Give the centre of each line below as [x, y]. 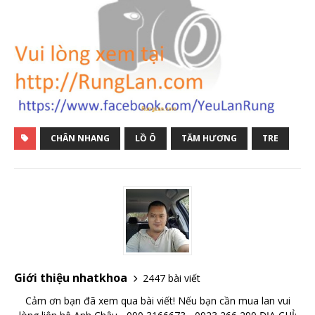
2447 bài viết [172, 278]
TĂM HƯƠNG [209, 139]
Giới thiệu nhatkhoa [71, 278]
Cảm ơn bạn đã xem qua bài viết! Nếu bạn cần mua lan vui [157, 301]
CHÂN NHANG [80, 139]
